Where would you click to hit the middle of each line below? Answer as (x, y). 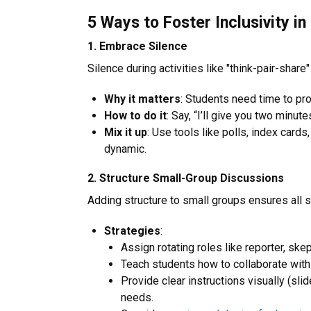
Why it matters (142, 99)
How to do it (135, 116)
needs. (137, 298)
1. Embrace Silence (137, 47)
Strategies (132, 231)
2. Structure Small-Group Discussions (186, 178)
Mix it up (126, 133)
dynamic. (125, 149)
